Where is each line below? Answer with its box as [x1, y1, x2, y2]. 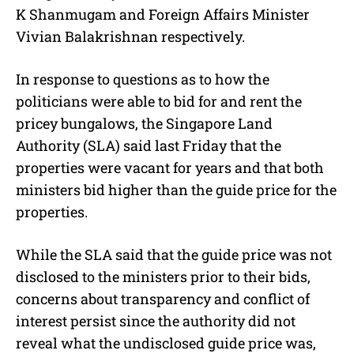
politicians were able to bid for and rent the [16, 91, 302, 111]
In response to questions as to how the [16, 69, 269, 88]
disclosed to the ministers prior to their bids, [16, 266, 311, 286]
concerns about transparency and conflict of [16, 288, 310, 308]
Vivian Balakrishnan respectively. [16, 26, 245, 46]
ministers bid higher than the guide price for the [16, 179, 337, 199]
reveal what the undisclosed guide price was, [16, 333, 316, 352]
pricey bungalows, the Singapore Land [16, 113, 273, 133]
